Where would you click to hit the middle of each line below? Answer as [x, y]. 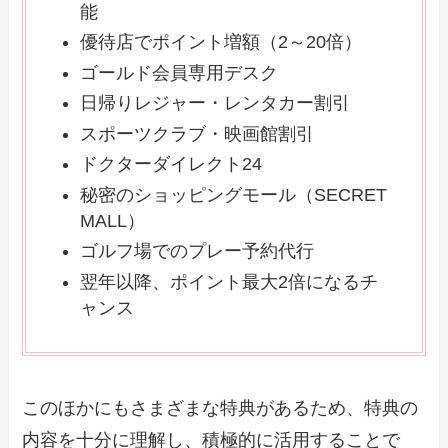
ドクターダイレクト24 [171, 164]
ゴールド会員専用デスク [179, 72]
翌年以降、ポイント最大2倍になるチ [229, 281]
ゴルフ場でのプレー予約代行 [197, 251]
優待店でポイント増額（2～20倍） [221, 42]
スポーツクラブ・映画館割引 [197, 133]
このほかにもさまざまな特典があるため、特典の [220, 407]
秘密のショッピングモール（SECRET [234, 194]
